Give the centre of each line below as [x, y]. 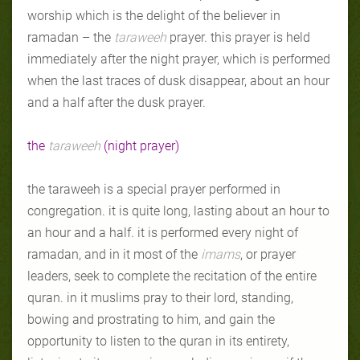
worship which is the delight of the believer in [154, 15]
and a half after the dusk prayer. [117, 102]
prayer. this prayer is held [240, 37]
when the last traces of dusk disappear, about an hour [178, 80]
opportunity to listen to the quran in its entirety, [158, 341]
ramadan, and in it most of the [114, 254]
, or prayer [268, 254]
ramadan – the [71, 37]
